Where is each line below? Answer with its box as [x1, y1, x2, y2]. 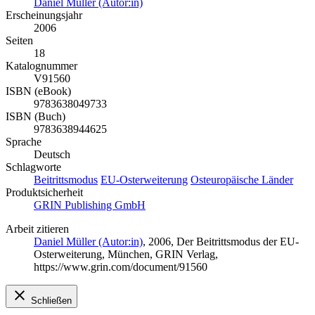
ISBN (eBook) [6, 84, 71, 97]
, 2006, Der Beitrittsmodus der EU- [143, 235, 299, 247]
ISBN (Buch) [6, 110, 65, 122]
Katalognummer [6, 59, 77, 72]
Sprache [6, 135, 41, 148]
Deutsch [34, 148, 70, 160]
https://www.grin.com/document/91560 [34, 260, 207, 273]
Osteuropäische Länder [191, 173, 293, 186]
